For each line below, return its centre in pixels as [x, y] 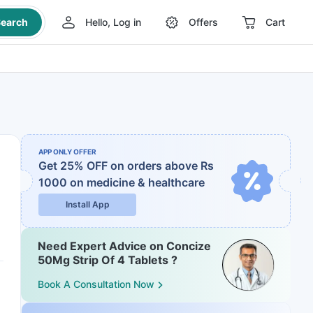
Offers [203, 22]
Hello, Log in [113, 22]
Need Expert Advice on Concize [124, 246]
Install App [87, 204]
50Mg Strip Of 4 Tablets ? [108, 260]
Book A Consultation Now [96, 284]
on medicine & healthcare [137, 182]
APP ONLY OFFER [67, 152]
